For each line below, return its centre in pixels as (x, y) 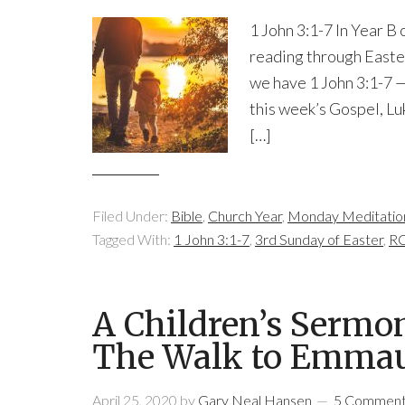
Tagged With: (133, 239)
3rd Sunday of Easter (319, 239)
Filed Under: (132, 216)
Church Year (245, 216)
